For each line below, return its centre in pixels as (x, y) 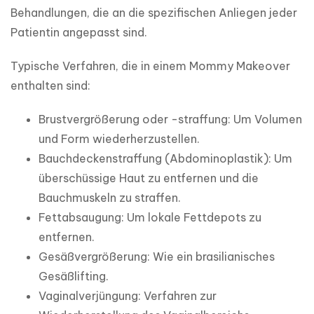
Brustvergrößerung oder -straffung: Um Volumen (170, 120)
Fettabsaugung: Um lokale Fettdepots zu (150, 218)
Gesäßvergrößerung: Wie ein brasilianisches (157, 257)
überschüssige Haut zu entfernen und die (149, 178)
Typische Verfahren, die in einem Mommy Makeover (150, 66)
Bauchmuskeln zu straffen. (110, 198)
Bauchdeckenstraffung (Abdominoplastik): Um (165, 159)
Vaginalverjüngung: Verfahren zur (128, 296)
